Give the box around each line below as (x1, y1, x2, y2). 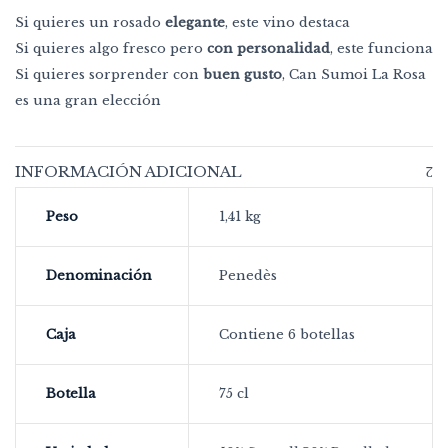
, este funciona (330, 40, 433, 57)
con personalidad (207, 40, 330, 57)
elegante (165, 14, 225, 31)
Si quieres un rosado (15, 14, 165, 31)
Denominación (46, 267, 152, 284)
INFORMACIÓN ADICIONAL (15, 162, 242, 181)
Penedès (219, 267, 277, 284)
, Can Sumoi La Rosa (282, 66, 426, 83)
